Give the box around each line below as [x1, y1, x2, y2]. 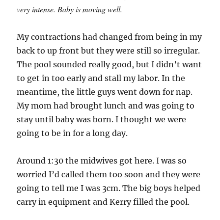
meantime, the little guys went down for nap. [17, 86, 193, 97]
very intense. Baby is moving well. [17, 3, 123, 14]
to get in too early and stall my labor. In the [17, 73, 186, 83]
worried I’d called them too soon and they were [17, 169, 201, 179]
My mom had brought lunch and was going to [17, 100, 195, 110]
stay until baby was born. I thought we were [17, 114, 187, 124]
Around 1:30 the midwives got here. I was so [17, 155, 187, 165]
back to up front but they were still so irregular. [17, 45, 200, 55]
